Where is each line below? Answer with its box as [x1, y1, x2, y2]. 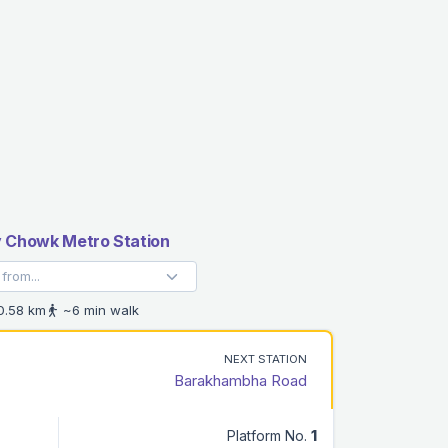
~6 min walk [59, 301, 139, 318]
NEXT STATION [224, 351, 307, 366]
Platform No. [227, 426, 311, 444]
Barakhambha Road [174, 370, 307, 390]
